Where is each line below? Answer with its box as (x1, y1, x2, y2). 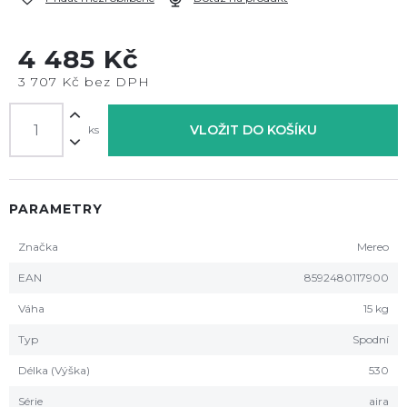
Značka (18, 240, 58, 253)
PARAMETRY (9, 201, 103, 217)
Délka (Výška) (18, 363, 90, 377)
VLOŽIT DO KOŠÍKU (189, 121, 317, 138)
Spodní (352, 333, 389, 346)
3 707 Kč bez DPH (18, 74, 150, 90)
